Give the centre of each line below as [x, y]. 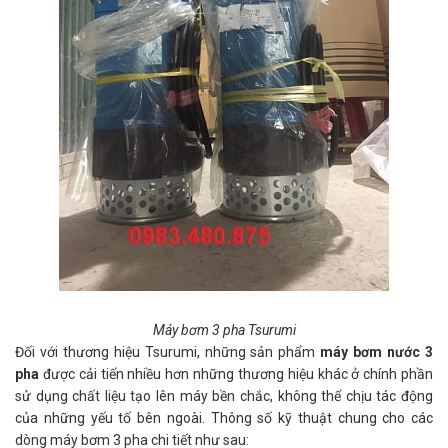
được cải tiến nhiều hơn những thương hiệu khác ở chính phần [236, 373]
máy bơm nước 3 [377, 351]
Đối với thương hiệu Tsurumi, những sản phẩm [168, 351]
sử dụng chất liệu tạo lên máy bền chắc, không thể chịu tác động [224, 395]
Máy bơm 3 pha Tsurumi [224, 329]
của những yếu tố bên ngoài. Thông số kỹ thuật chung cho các [224, 417]
